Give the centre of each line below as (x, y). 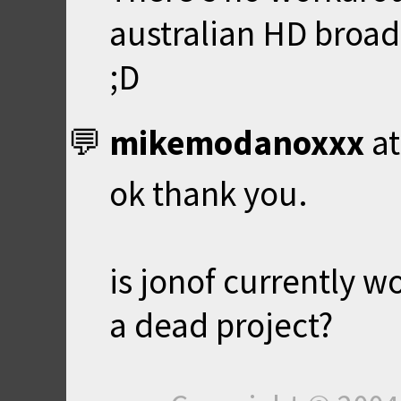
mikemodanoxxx (237, 142)
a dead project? (221, 325)
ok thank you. (209, 193)
